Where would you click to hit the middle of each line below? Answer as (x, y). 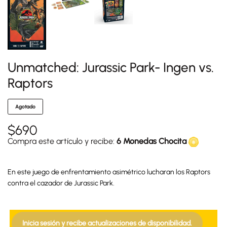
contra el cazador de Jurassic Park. (61, 183)
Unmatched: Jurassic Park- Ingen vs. (111, 67)
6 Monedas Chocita (153, 141)
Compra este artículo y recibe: (62, 141)
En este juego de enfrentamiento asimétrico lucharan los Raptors (109, 172)
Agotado (25, 107)
